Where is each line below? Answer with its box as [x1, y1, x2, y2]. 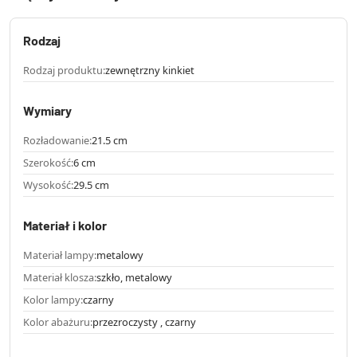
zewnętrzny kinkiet [105, 63, 194, 78]
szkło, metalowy [96, 270, 172, 285]
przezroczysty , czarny [92, 315, 196, 330]
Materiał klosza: [23, 270, 96, 285]
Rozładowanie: [23, 133, 92, 148]
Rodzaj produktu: [23, 63, 105, 78]
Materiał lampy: [23, 248, 96, 263]
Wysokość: [23, 178, 73, 193]
